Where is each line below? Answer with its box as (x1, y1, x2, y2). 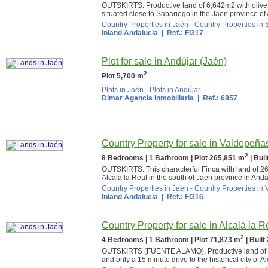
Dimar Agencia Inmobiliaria (102, 94, 194, 102)
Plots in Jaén (102, 86, 144, 94)
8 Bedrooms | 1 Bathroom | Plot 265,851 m (102, 154, 245, 162)
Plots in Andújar (150, 86, 200, 94)
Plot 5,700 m (102, 72, 144, 80)
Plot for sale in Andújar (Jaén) (102, 56, 227, 66)
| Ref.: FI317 (158, 29, 203, 37)
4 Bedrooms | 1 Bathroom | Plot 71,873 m (102, 236, 240, 244)
